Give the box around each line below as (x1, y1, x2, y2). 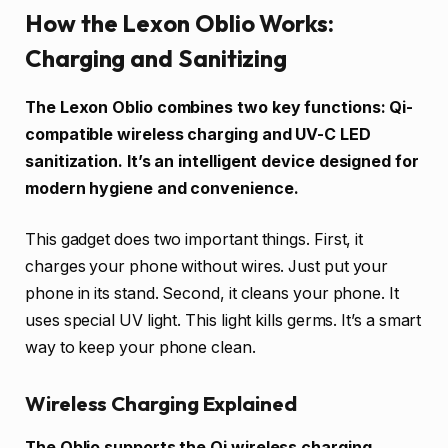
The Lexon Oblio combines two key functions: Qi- (25, 97, 414, 117)
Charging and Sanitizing (25, 43, 288, 74)
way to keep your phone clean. (25, 338, 256, 358)
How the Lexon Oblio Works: (25, 8, 334, 39)
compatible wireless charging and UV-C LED (25, 124, 371, 144)
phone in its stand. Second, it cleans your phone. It (25, 284, 399, 304)
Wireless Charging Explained (25, 391, 297, 417)
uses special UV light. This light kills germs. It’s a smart (25, 311, 422, 331)
